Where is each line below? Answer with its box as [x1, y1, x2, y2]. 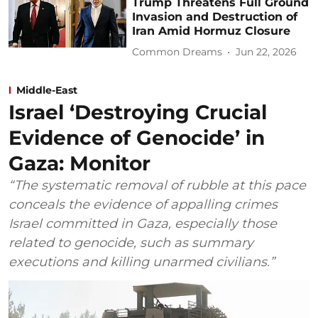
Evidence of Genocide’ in [9, 125, 265, 150]
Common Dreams [132, 45, 223, 59]
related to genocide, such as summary [9, 234, 253, 251]
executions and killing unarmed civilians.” [9, 253, 275, 270]
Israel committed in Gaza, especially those [9, 215, 277, 231]
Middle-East [16, 83, 77, 97]
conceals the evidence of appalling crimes [9, 196, 278, 212]
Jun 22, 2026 [236, 45, 297, 59]
